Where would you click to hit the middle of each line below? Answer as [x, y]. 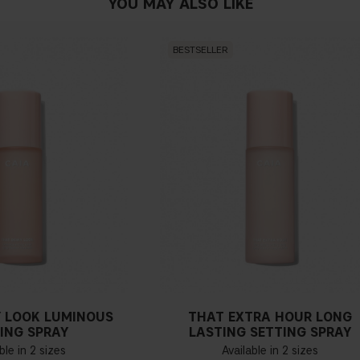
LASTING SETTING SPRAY [270, 332]
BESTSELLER [200, 50]
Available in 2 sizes [270, 350]
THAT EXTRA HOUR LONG [270, 317]
